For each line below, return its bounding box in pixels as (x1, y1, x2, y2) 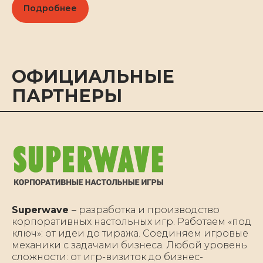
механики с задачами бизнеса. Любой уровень (12, 239, 247, 251)
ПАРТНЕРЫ (12, 85, 122, 107)
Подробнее (23, 3, 77, 14)
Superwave (12, 204, 72, 215)
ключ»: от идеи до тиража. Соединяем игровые (12, 227, 248, 239)
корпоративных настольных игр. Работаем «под (12, 215, 251, 227)
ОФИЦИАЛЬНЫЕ (12, 66, 174, 88)
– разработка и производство (72, 204, 220, 215)
